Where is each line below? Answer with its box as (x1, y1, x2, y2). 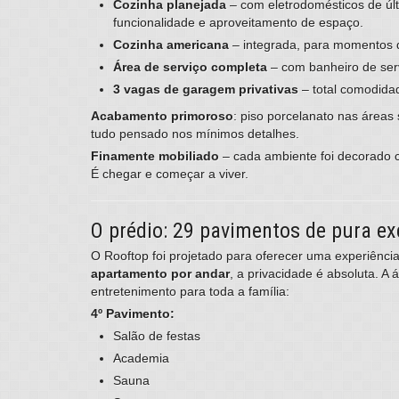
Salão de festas (113, 329, 200, 344)
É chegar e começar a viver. (91, 167, 248, 182)
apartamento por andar (91, 266, 230, 281)
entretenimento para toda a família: (91, 284, 289, 299)
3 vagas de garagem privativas (113, 82, 298, 97)
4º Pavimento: (91, 306, 175, 322)
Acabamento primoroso (91, 109, 233, 124)
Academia (113, 351, 169, 366)
